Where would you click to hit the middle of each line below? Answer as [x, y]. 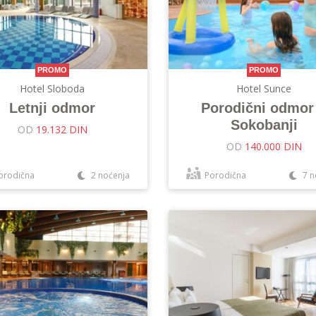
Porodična [225, 175]
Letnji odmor [52, 108]
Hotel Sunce [264, 89]
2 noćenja [109, 175]
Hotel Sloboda [52, 89]
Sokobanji [264, 125]
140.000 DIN [273, 146]
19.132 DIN [61, 129]
